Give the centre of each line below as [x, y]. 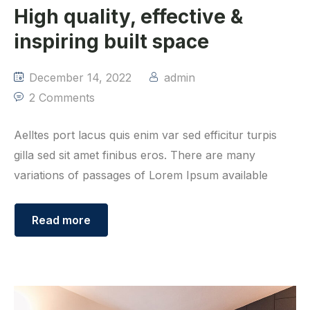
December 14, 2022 [79, 77]
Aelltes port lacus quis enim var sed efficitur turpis [145, 135]
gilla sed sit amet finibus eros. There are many [135, 155]
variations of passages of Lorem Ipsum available [141, 175]
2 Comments [62, 97]
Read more [61, 220]
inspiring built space [111, 41]
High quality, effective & [128, 16]
